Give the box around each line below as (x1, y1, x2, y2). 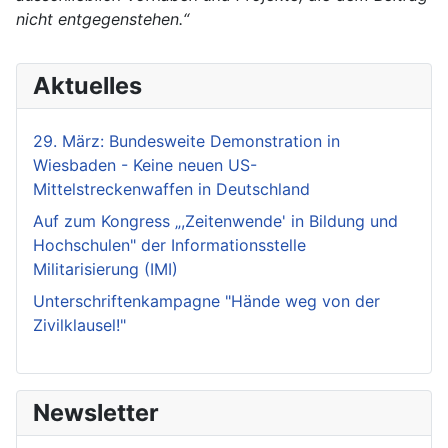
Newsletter (33, 397, 159, 427)
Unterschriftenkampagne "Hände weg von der (33, 290, 380, 311)
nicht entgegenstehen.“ (16, 8, 189, 29)
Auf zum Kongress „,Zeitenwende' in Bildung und (33, 210, 398, 231)
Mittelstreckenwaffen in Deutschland (33, 178, 310, 199)
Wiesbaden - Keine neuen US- (33, 154, 257, 175)
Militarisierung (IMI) (33, 258, 178, 279)
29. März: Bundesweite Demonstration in (33, 130, 340, 151)
